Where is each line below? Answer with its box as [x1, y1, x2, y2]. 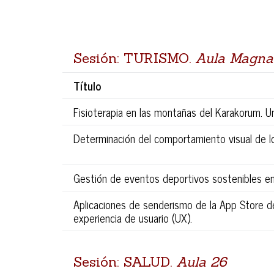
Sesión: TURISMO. [73, 49, 195, 67]
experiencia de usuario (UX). [73, 208, 192, 227]
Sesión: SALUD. [73, 253, 176, 270]
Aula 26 [176, 253, 226, 270]
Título [73, 76, 101, 95]
